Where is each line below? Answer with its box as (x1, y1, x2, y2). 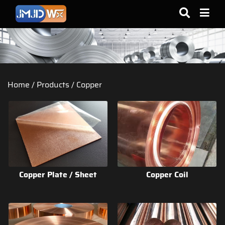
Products (37, 78, 69, 91)
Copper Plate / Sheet (19, 168, 97, 181)
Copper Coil (146, 168, 188, 181)
